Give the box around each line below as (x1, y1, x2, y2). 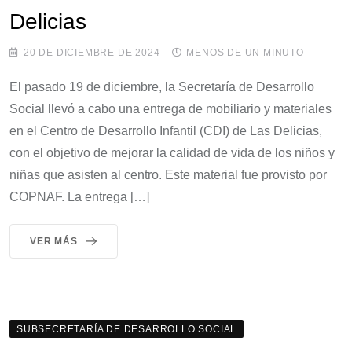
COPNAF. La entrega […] (9, 189, 149, 203)
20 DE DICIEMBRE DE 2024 (24, 46, 160, 58)
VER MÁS (30, 235, 78, 247)
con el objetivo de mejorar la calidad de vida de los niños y (9, 145, 335, 159)
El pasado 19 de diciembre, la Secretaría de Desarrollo (9, 79, 314, 93)
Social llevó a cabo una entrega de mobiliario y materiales (9, 101, 332, 115)
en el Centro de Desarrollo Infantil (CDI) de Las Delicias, (9, 123, 322, 137)
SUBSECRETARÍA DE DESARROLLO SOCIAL (16, 323, 237, 335)
